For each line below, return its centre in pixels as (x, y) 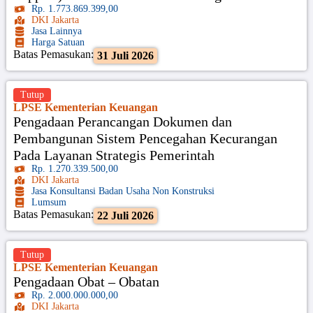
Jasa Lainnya (57, 31)
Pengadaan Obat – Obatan (86, 281)
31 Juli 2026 (125, 55)
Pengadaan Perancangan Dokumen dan (122, 121)
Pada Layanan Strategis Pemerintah (114, 155)
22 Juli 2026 (125, 215)
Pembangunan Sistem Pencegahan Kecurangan (145, 138)
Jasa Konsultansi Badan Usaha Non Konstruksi (123, 191)
